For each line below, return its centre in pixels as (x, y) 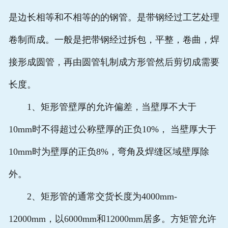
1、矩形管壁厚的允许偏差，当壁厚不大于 (102, 107)
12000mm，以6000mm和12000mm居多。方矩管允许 (112, 219)
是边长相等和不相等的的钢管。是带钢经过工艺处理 (114, 18)
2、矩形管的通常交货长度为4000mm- (93, 197)
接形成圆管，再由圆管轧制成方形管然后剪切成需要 (114, 62)
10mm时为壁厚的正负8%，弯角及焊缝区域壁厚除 (109, 152)
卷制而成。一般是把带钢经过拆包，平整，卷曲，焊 (114, 40)
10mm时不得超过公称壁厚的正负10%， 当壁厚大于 (112, 130)
